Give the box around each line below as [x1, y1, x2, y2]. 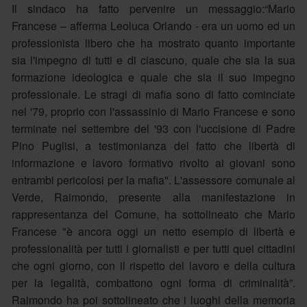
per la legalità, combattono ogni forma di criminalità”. [11, 274, 296, 291]
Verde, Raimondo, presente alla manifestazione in [11, 188, 296, 205]
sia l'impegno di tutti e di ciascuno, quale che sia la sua [11, 51, 296, 68]
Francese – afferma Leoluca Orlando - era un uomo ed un [11, 17, 296, 34]
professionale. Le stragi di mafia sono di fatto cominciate [11, 86, 296, 102]
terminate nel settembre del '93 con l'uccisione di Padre [11, 120, 296, 136]
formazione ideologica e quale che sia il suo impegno [11, 69, 296, 85]
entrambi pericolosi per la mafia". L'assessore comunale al [11, 171, 296, 188]
